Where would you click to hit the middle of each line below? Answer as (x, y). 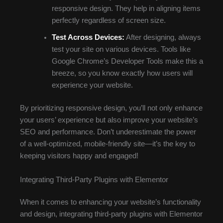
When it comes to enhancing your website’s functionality (111, 202)
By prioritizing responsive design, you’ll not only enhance (111, 108)
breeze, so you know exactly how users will (122, 73)
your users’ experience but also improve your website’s (109, 120)
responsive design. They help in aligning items (126, 9)
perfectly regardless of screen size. (109, 21)
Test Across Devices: (88, 38)
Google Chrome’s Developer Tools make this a (127, 61)
